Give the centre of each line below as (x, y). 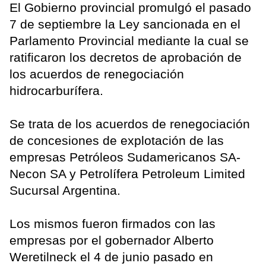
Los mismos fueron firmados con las (113, 224)
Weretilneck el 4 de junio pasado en (111, 257)
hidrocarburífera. (56, 91)
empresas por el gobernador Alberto (112, 240)
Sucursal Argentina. (65, 191)
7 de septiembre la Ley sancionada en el (125, 24)
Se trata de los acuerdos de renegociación (130, 124)
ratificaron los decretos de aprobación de (126, 58)
